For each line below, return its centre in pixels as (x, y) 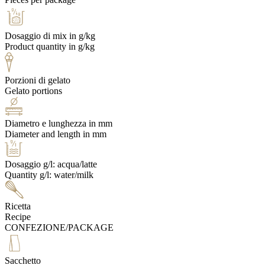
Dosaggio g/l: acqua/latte (51, 164)
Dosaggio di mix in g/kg (50, 36)
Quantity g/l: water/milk (49, 175)
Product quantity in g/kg (50, 47)
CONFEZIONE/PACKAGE (59, 228)
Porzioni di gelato (38, 80)
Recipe (18, 217)
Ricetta (18, 206)
